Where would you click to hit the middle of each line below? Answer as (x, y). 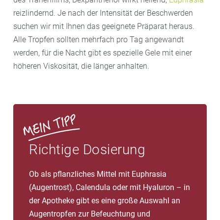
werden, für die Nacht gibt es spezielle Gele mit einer (103, 53)
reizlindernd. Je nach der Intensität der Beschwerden (103, 13)
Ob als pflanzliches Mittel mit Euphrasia (98, 174)
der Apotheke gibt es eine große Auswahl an (105, 200)
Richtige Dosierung (87, 149)
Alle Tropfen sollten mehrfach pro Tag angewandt (98, 39)
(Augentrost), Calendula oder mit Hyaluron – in (110, 187)
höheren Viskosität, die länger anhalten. (81, 66)
